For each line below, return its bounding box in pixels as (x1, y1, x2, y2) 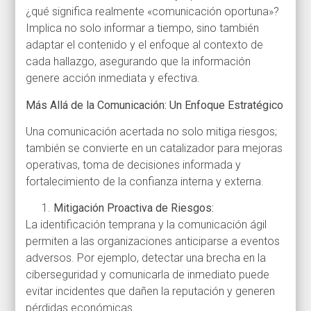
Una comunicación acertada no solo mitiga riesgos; (26, 124, 278, 138)
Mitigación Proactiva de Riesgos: (53, 201, 215, 215)
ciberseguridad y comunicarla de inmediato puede (26, 268, 270, 282)
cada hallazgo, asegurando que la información (26, 55, 251, 69)
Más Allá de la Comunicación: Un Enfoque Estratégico (26, 98, 284, 112)
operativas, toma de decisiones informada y (26, 158, 242, 171)
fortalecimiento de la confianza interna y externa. (26, 174, 264, 188)
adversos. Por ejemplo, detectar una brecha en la (26, 251, 267, 265)
